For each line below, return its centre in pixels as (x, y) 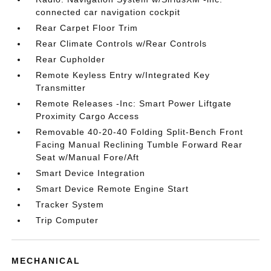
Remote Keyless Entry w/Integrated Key (123, 75)
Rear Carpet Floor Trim (87, 28)
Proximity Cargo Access (88, 116)
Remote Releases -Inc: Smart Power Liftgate (134, 103)
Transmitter (61, 88)
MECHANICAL (46, 261)
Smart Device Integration (91, 173)
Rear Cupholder (71, 59)
